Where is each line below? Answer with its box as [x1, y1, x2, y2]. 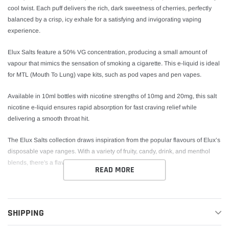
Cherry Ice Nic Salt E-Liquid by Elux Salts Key [8, 178, 206, 190]
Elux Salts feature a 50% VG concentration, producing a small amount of [8, 49, 207, 56]
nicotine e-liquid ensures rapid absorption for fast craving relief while [8, 104, 197, 111]
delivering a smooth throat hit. [8, 115, 89, 123]
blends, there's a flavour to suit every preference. [8, 159, 142, 167]
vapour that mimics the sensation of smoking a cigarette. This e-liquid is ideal [8, 60, 220, 67]
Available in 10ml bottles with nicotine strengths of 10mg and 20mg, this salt [8, 93, 217, 100]
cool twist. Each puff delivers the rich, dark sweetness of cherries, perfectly [8, 5, 212, 12]
